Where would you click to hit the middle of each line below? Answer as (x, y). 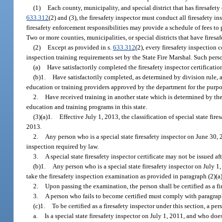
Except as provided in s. (81, 47)
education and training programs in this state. (87, 107)
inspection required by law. (63, 146)
